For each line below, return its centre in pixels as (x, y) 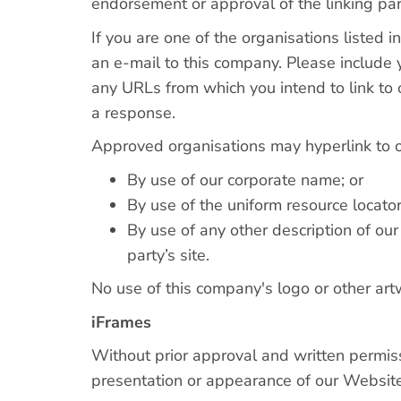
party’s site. (168, 255)
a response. (133, 112)
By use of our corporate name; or (245, 179)
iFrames (121, 322)
